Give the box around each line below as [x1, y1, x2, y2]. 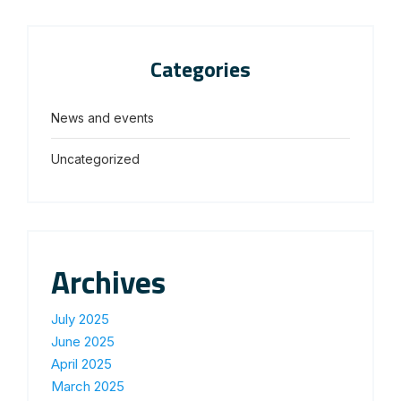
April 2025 [51, 355, 112, 373]
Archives [51, 258, 166, 307]
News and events [51, 110, 154, 126]
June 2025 [51, 333, 115, 351]
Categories [150, 53, 251, 86]
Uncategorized [51, 151, 140, 167]
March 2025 [51, 378, 124, 396]
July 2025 [51, 311, 109, 328]
